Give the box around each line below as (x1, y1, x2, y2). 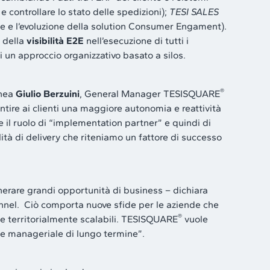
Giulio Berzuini (16, 87, 80, 99)
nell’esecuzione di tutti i (84, 34, 189, 46)
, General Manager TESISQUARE (80, 87, 220, 99)
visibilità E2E (27, 34, 84, 46)
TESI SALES (169, 5, 219, 17)
